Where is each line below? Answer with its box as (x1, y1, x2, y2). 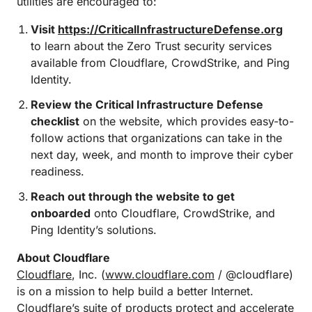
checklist (31, 114, 79, 128)
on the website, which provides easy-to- (79, 114, 294, 128)
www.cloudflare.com (105, 267, 214, 281)
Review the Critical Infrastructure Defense (31, 97, 263, 111)
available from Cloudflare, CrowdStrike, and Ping (31, 56, 290, 70)
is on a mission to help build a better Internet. (17, 284, 253, 298)
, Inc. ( (72, 267, 105, 281)
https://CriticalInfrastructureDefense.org (58, 22, 283, 36)
